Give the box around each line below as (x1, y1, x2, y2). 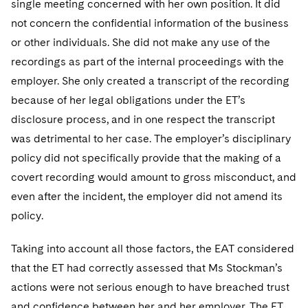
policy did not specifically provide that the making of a (11, 151, 281, 164)
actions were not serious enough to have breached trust (11, 280, 289, 294)
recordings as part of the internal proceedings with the (11, 55, 284, 68)
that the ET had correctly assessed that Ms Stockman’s (11, 261, 283, 274)
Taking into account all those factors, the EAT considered (11, 242, 294, 255)
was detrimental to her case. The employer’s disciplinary (11, 132, 291, 145)
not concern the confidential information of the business (11, 16, 289, 30)
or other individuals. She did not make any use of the (11, 36, 270, 49)
